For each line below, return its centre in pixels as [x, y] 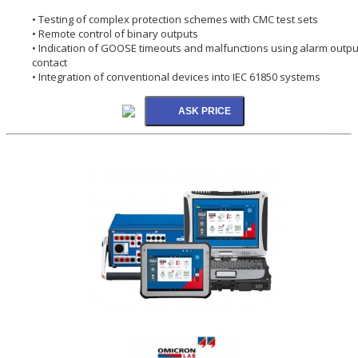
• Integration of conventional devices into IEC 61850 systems [176, 76]
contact [50, 62]
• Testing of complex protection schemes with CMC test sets [175, 19]
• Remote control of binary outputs [115, 33]
